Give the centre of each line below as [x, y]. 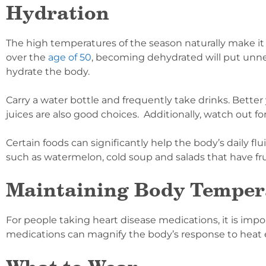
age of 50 [70, 57]
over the [27, 57]
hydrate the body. [48, 72]
